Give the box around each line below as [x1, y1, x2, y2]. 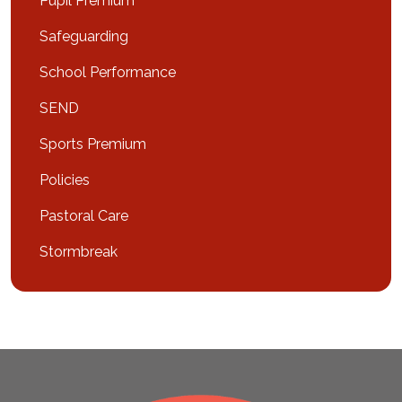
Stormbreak [39, 243, 118, 260]
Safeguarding [39, 28, 128, 45]
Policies [39, 171, 90, 188]
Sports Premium [39, 135, 146, 153]
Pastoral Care [39, 207, 128, 224]
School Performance [39, 64, 176, 81]
